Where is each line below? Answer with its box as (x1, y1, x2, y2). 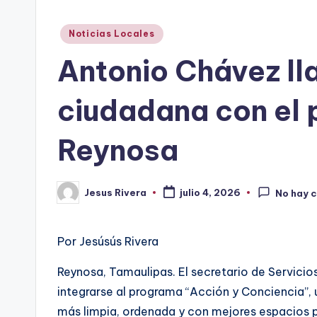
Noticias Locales (69, 28, 155, 39)
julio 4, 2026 (179, 187, 241, 199)
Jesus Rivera (84, 186, 146, 198)
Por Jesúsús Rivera (57, 234, 158, 248)
